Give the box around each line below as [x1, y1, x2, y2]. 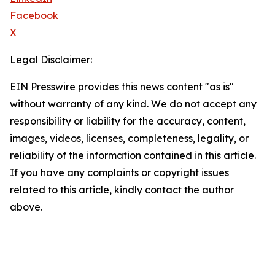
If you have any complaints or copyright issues [10, 166, 229, 179]
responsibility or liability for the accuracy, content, [10, 115, 246, 128]
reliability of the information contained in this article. [10, 149, 256, 162]
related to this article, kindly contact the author [10, 184, 234, 196]
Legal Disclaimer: [10, 53, 92, 66]
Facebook [10, 9, 58, 22]
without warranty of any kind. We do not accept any [10, 98, 257, 110]
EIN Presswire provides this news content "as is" [10, 80, 234, 93]
